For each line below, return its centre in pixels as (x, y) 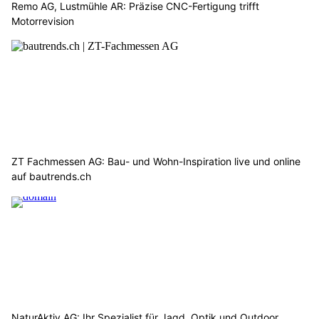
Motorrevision (43, 21)
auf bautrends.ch (51, 176)
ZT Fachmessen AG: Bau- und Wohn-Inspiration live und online (156, 161)
